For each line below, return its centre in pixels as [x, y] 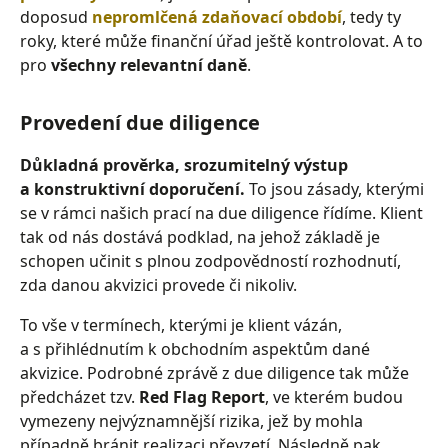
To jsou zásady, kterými [334, 189]
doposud [56, 17]
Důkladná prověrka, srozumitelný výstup [184, 165]
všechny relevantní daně [149, 65]
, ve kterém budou [334, 397]
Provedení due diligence [140, 122]
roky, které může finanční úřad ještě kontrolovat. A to [221, 41]
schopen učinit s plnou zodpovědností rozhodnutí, [210, 261]
